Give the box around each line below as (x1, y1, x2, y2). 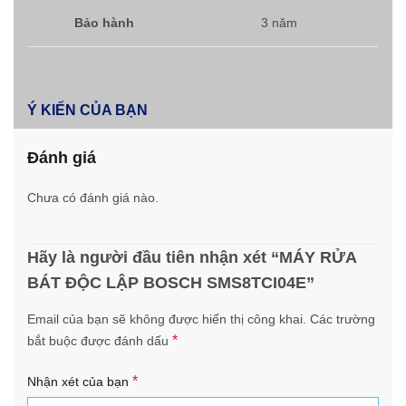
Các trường (310, 312, 375, 327)
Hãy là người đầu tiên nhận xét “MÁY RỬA (27, 248, 356, 267)
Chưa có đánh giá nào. (27, 190, 159, 206)
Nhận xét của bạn (27, 374, 132, 390)
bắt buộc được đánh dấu (27, 333, 172, 349)
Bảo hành (73, 15, 134, 31)
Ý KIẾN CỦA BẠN (27, 102, 148, 119)
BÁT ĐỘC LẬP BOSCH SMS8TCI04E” (27, 274, 314, 293)
